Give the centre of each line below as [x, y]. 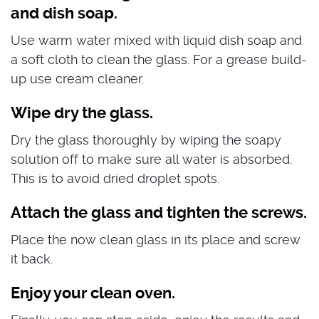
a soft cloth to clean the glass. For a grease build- [159, 59]
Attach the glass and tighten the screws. [159, 213]
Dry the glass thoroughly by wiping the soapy [146, 140]
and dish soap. [64, 13]
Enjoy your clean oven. [93, 293]
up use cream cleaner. [77, 79]
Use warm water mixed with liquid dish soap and [156, 40]
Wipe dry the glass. [82, 113]
